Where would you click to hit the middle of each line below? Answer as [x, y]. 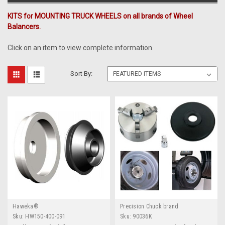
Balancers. [24, 26]
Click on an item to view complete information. [81, 47]
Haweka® [26, 206]
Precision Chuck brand [149, 206]
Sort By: [82, 73]
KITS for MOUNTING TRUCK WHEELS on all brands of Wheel [100, 16]
